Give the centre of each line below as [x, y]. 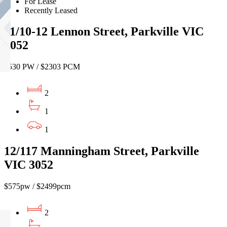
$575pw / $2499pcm [37, 186]
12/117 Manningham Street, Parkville [102, 151]
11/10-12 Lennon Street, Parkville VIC [104, 32]
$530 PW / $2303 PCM [42, 67]
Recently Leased [51, 10]
